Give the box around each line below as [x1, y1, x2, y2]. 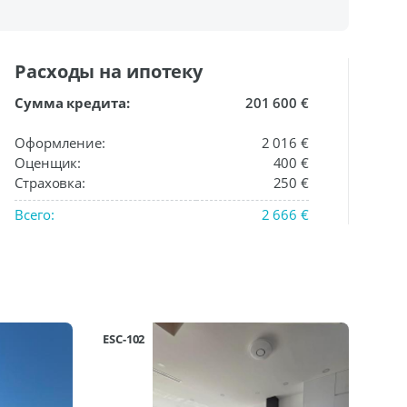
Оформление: [15, 134, 105, 152]
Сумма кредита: [15, 94, 130, 112]
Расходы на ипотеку [15, 59, 203, 84]
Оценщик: [15, 154, 82, 172]
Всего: [15, 205, 55, 223]
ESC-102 [103, 331, 145, 347]
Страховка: [15, 174, 85, 192]
